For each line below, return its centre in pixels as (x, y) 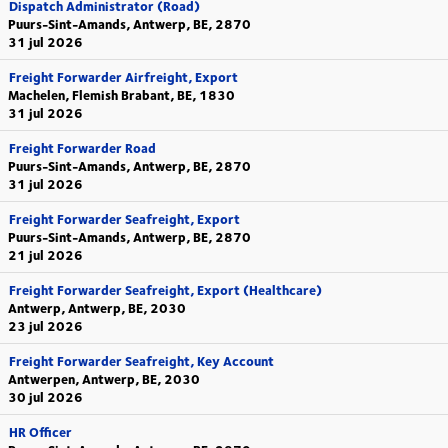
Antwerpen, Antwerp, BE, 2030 (104, 379)
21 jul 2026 (45, 255)
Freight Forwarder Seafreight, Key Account (141, 361)
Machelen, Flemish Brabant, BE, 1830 (121, 95)
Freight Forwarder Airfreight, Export (123, 77)
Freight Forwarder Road (82, 148)
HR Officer (40, 432)
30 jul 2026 (45, 397)
